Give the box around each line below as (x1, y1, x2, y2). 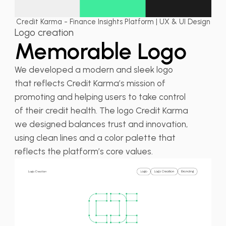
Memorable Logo (14, 37, 187, 65)
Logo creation (14, 27, 74, 39)
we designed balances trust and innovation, (14, 119, 188, 130)
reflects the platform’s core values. (14, 146, 153, 157)
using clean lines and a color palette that (14, 133, 176, 143)
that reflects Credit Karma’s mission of (14, 78, 165, 89)
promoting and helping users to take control (14, 92, 186, 102)
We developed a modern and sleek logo (14, 65, 173, 75)
